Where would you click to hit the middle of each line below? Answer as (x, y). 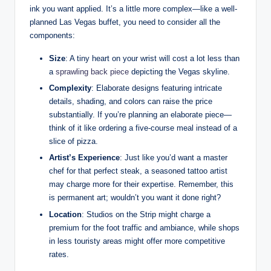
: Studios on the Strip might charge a (146, 214)
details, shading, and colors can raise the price (131, 102)
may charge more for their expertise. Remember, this (141, 184)
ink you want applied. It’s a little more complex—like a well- (133, 9)
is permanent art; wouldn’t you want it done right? (135, 198)
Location (65, 214)
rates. (59, 254)
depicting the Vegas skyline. (179, 72)
